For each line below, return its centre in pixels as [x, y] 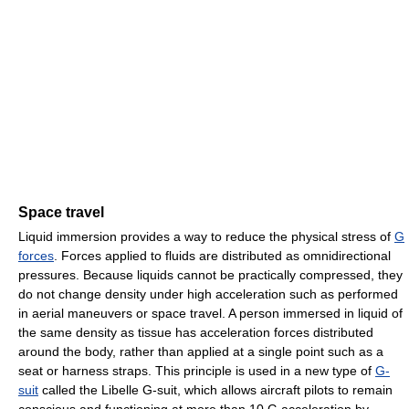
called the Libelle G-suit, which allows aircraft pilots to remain [215, 390]
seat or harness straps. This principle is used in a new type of [197, 371]
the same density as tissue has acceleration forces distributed [196, 333]
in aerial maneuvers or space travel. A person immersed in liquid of [210, 314]
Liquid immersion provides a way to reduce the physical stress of [206, 237]
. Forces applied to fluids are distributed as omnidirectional [222, 256]
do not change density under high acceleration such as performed [208, 294]
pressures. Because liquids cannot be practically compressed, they [210, 275]
